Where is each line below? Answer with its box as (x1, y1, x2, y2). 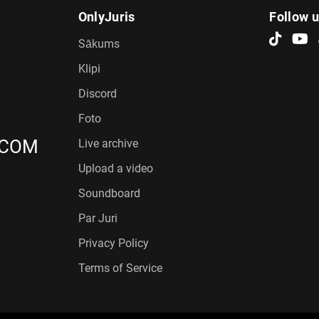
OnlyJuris (78, 9, 135, 24)
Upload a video (78, 161, 153, 175)
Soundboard (78, 186, 140, 200)
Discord (78, 86, 117, 100)
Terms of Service (78, 261, 162, 275)
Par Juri (78, 211, 117, 225)
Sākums (78, 36, 120, 51)
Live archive (78, 136, 138, 150)
